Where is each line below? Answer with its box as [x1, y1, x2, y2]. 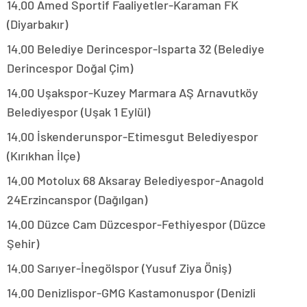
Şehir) [7, 236, 39, 251]
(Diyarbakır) [7, 16, 68, 32]
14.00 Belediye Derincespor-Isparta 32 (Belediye [7, 41, 265, 57]
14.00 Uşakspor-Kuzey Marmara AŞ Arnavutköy [7, 85, 258, 101]
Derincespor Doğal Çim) [7, 60, 133, 76]
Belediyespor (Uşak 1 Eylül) [7, 104, 150, 120]
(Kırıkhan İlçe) [7, 148, 79, 164]
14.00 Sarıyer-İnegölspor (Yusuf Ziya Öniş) [7, 260, 231, 276]
